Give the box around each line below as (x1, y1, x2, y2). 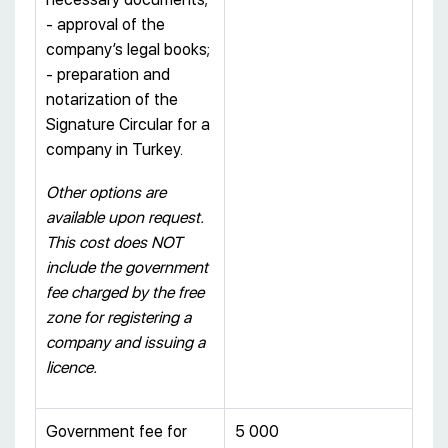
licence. (46, 358, 97, 378)
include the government (46, 258, 208, 278)
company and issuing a (46, 333, 205, 353)
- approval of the (46, 15, 165, 35)
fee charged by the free (46, 283, 204, 303)
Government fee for (46, 422, 187, 442)
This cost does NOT (46, 233, 182, 253)
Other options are (46, 183, 166, 203)
